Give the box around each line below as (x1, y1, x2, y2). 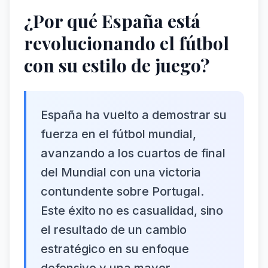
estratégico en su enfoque (41, 242, 189, 256)
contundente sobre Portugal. (41, 184, 204, 199)
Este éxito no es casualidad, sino (41, 203, 223, 218)
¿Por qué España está (24, 9, 200, 33)
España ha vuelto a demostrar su (41, 108, 227, 122)
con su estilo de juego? (24, 53, 209, 77)
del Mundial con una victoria (41, 165, 201, 179)
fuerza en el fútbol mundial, (41, 127, 196, 141)
